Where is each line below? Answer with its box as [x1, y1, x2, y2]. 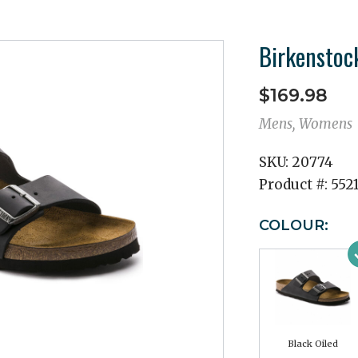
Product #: [259, 176, 331, 193]
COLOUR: [259, 217, 328, 234]
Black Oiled [287, 338, 338, 349]
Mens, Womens [259, 115, 352, 133]
